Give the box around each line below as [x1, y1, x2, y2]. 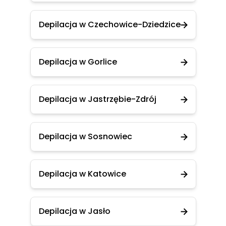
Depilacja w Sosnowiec [38, 131, 132, 142]
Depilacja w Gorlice [38, 56, 117, 68]
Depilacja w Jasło [38, 205, 110, 217]
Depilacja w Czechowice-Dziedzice [38, 19, 181, 30]
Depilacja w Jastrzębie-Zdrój [38, 93, 156, 105]
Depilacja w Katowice [38, 168, 126, 180]
